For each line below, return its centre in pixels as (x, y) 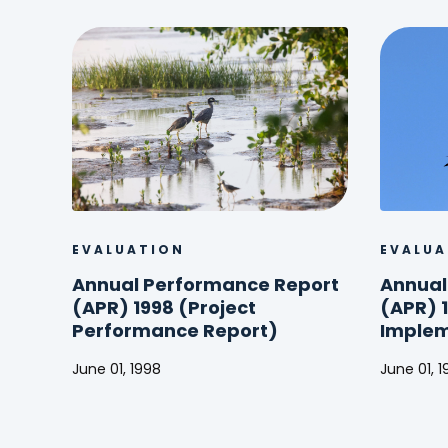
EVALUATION (128, 250)
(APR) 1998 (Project (164, 309)
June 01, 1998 (116, 370)
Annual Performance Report (205, 286)
